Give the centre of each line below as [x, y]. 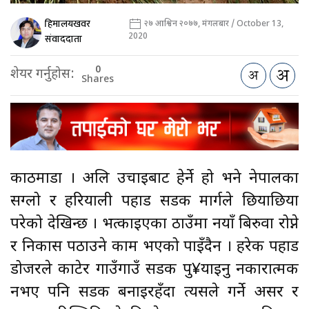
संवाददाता [63, 39]
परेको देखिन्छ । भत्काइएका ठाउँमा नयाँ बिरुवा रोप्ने [154, 224]
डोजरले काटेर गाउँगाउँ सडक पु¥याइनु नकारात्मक [154, 270]
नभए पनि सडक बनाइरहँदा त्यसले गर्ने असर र [154, 292]
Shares [98, 80]
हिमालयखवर [68, 24]
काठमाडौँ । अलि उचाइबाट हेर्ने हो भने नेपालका [154, 179]
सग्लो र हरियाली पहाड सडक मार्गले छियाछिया [154, 201]
